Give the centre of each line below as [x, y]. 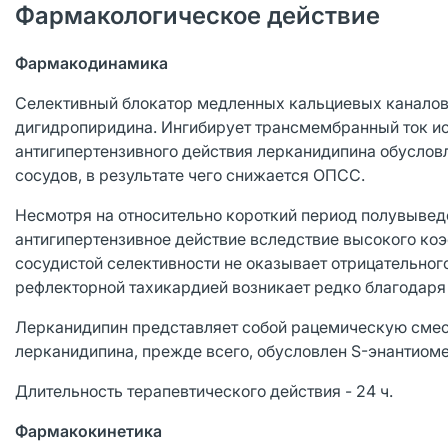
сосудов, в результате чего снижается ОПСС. [190, 175]
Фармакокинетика [88, 431]
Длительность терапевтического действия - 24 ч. [204, 391]
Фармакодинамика [91, 63]
